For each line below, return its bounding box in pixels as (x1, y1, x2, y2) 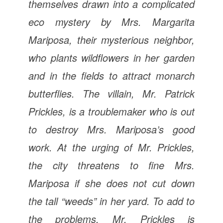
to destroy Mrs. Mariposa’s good (28, 121, 195, 136)
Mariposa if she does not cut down (28, 175, 195, 190)
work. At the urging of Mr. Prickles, (28, 139, 195, 154)
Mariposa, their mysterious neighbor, (28, 32, 195, 47)
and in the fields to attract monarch (28, 68, 195, 83)
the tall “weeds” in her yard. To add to (28, 193, 195, 208)
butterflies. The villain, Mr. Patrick (28, 86, 195, 101)
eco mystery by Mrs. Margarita (28, 14, 195, 29)
